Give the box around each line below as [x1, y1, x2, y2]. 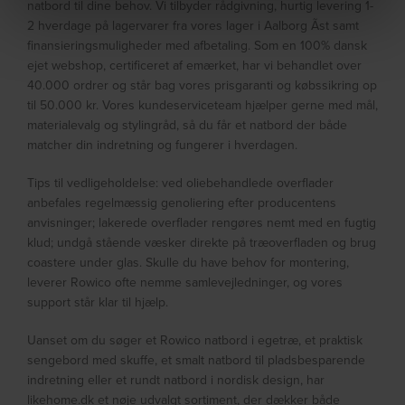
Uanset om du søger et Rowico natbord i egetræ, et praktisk [27, 331, 363, 350]
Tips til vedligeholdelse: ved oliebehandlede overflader [27, 174, 334, 193]
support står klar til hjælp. [27, 293, 169, 312]
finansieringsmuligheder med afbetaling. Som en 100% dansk [27, 36, 368, 55]
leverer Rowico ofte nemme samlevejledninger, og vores [27, 273, 344, 292]
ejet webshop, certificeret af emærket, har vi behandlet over [27, 56, 363, 75]
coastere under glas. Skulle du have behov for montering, [27, 253, 350, 272]
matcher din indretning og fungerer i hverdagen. [27, 136, 298, 155]
